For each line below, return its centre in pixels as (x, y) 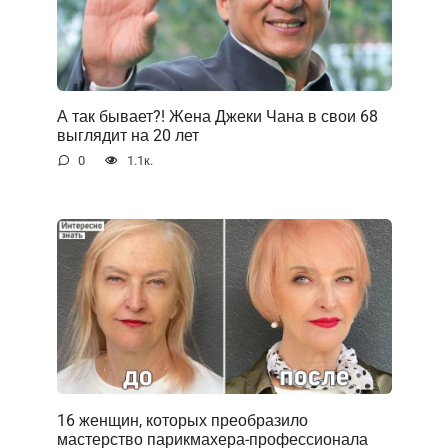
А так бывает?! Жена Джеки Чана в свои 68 (217, 116)
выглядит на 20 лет (127, 135)
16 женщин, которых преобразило (182, 420)
